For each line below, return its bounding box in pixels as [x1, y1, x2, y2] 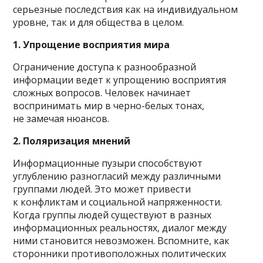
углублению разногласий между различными [13, 170, 221, 183]
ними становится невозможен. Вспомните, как [13, 234, 230, 248]
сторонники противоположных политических [13, 247, 227, 261]
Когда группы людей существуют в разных [13, 208, 212, 222]
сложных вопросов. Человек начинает [13, 86, 191, 100]
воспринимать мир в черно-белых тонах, [13, 99, 205, 113]
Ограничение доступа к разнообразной [13, 60, 197, 74]
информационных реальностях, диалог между [13, 221, 227, 235]
